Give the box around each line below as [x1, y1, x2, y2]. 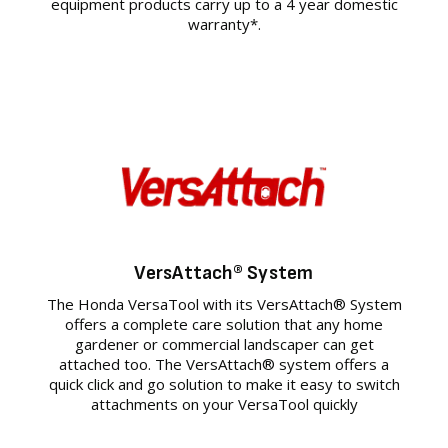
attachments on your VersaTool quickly [90, 393, 358, 414]
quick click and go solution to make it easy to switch [48, 373, 400, 394]
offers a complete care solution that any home [65, 313, 383, 334]
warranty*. [187, 13, 261, 34]
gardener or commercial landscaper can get [74, 333, 374, 354]
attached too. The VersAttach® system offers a [59, 353, 389, 374]
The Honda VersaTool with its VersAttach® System [46, 293, 402, 314]
